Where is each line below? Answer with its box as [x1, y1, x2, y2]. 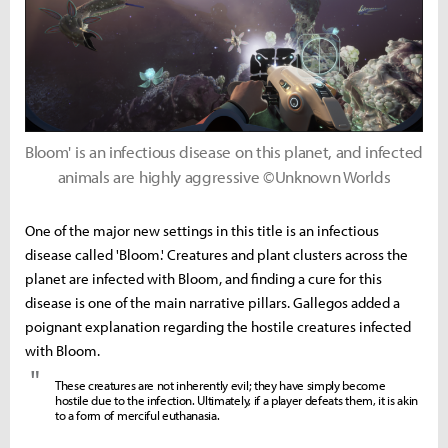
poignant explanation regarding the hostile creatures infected [25, 316, 411, 336]
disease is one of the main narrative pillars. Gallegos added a [25, 292, 400, 312]
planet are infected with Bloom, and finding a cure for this [25, 268, 382, 288]
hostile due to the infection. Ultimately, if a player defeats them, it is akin [55, 391, 419, 408]
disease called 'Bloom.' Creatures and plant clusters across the [25, 244, 408, 264]
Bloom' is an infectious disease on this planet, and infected [25, 140, 423, 162]
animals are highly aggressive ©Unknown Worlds [57, 165, 391, 187]
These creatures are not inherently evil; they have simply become [55, 376, 386, 393]
